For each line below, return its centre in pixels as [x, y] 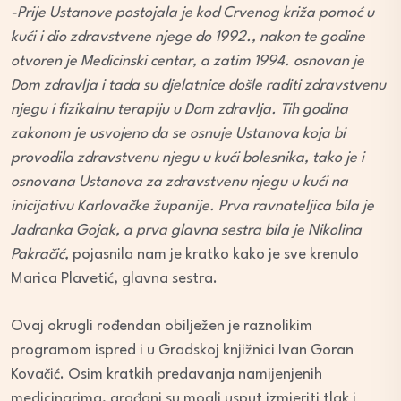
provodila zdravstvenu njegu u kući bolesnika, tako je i [188, 158]
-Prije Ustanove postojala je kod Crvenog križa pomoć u [192, 13]
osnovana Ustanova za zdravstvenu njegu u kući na [179, 183]
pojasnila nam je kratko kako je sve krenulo [216, 255]
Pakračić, [42, 255]
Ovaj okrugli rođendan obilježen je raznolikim [162, 327]
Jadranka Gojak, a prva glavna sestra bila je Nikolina [186, 231]
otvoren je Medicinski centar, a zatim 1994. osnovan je [188, 62]
